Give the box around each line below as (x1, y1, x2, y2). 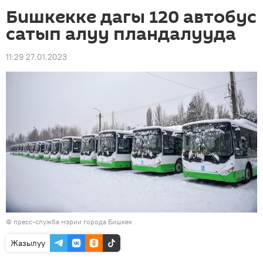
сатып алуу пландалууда (6, 22, 236, 47)
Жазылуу (11, 238, 45, 249)
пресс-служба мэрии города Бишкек (14, 217, 132, 227)
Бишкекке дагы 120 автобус (6, 5, 257, 30)
